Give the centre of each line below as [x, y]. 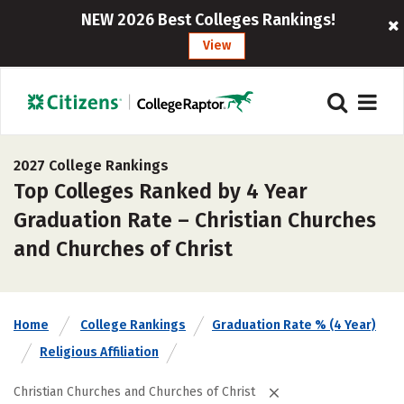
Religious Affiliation [99, 352]
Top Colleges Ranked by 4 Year [161, 191]
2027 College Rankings [91, 165]
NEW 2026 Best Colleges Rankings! [208, 20]
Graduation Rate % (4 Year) [294, 325]
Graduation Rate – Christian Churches [195, 220]
